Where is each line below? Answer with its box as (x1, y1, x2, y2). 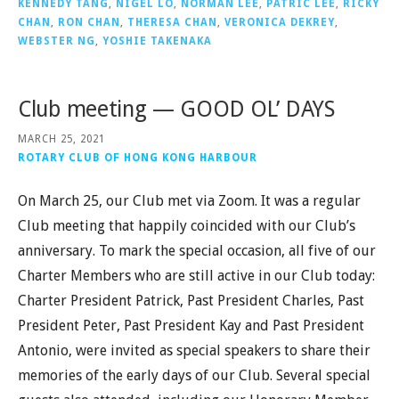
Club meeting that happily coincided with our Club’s (18, 216, 355, 234)
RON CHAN (58, 15, 120, 28)
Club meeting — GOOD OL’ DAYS (18, 95, 335, 122)
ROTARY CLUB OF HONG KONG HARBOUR (18, 151, 257, 164)
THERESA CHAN (127, 15, 217, 28)
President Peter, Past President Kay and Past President (18, 316, 364, 334)
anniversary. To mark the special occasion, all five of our (18, 241, 376, 259)
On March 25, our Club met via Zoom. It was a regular (18, 191, 361, 209)
